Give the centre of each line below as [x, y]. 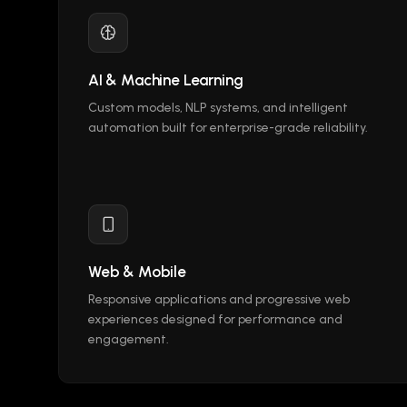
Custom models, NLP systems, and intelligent [218, 108]
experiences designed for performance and [215, 319]
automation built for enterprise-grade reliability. [228, 128]
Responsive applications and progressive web [219, 299]
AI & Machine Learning [166, 80]
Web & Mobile [137, 272]
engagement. [129, 339]
